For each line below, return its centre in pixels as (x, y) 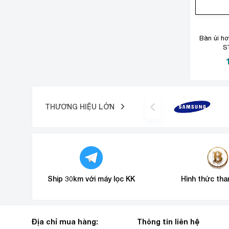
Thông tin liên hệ (168, 222)
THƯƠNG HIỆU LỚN (81, 107)
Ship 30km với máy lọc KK (91, 179)
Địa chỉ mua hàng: (65, 222)
